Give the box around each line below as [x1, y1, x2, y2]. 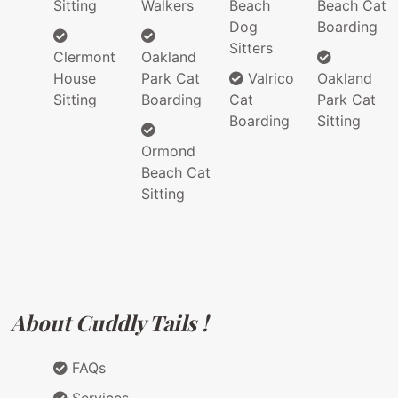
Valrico [243, 69, 294, 88]
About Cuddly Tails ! [11, 308, 208, 338]
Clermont [53, 48, 115, 67]
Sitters [229, 39, 273, 58]
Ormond [141, 142, 195, 161]
